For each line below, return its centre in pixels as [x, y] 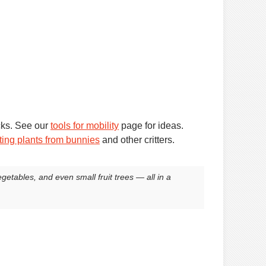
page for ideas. [151, 125]
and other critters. [137, 140]
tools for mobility [85, 125]
